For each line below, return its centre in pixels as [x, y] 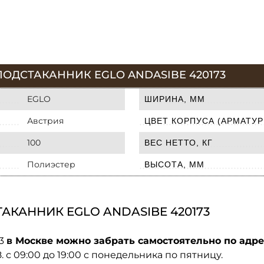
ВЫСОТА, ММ [174, 164]
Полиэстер [51, 164]
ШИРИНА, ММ [175, 99]
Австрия [45, 121]
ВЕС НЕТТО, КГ [179, 142]
